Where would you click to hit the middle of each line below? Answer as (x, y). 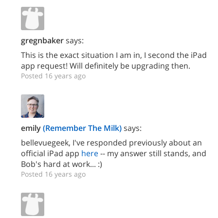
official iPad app (51, 153)
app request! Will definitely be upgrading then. (106, 66)
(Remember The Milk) (82, 128)
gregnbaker (42, 40)
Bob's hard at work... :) (62, 164)
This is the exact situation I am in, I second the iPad (114, 55)
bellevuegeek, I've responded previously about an (111, 143)
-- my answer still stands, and (152, 153)
